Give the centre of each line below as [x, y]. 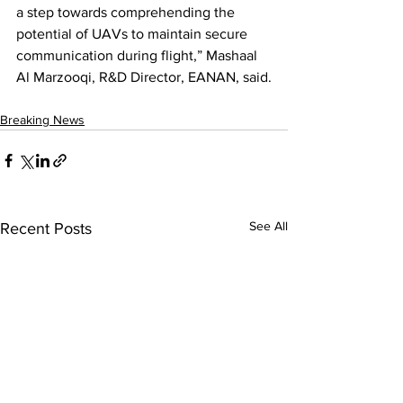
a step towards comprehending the [127, 13]
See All [269, 226]
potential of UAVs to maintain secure [134, 34]
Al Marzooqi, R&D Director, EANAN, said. [144, 77]
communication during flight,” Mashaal [139, 56]
